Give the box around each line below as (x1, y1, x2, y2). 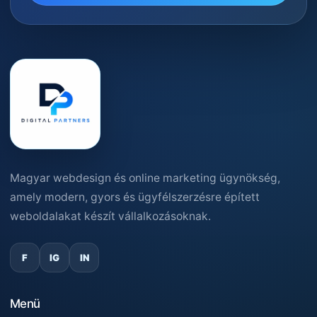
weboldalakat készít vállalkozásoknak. (10, 209, 211, 224)
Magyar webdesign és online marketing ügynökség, (10, 171, 280, 185)
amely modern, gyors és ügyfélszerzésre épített (10, 190, 260, 204)
